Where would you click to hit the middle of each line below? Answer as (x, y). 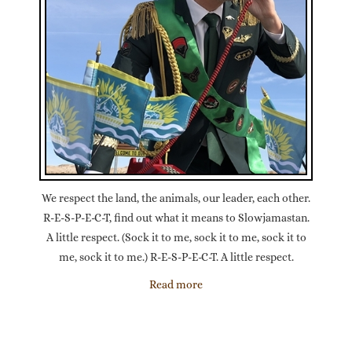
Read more (176, 284)
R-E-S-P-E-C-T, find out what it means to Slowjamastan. (176, 218)
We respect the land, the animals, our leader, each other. (176, 198)
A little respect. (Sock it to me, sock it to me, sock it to (176, 237)
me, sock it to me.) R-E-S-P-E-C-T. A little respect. (176, 257)
